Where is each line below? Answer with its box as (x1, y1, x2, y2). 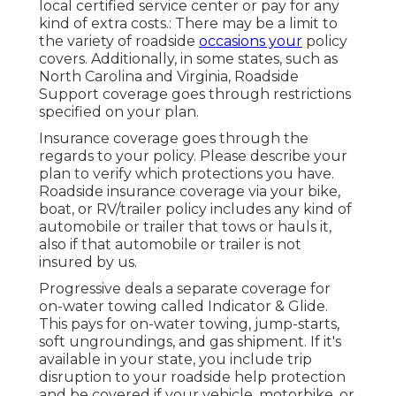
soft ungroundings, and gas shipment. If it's (39, 333, 341, 351)
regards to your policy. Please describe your (39, 148, 347, 165)
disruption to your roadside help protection (39, 369, 346, 386)
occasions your (199, 33, 302, 50)
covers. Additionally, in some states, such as (39, 50, 338, 68)
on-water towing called (39, 298, 208, 316)
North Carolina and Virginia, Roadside (39, 68, 299, 86)
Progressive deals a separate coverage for (39, 280, 331, 298)
